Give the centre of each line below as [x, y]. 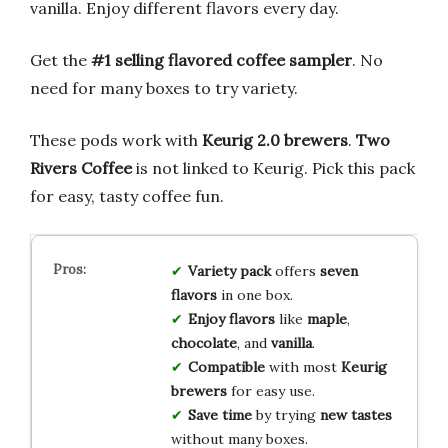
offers [295, 270]
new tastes [355, 414]
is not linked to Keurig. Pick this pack [273, 167]
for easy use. [270, 390]
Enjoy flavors [231, 318]
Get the [60, 59]
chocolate [203, 342]
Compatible [226, 366]
